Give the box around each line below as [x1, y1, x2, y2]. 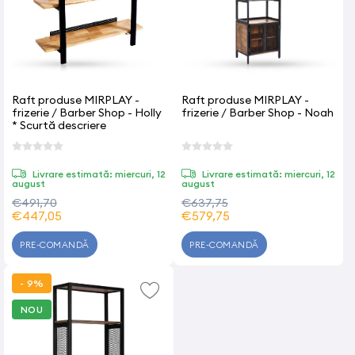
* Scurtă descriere [12, 118, 106, 132]
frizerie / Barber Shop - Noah [181, 105, 334, 120]
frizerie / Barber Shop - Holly [12, 105, 162, 120]
